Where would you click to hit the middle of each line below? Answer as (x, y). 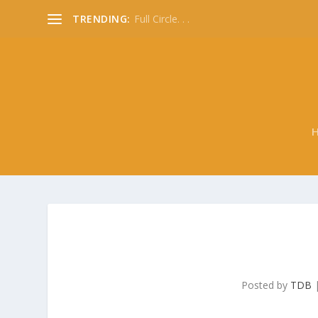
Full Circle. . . (161, 18)
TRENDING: (102, 18)
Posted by (266, 285)
